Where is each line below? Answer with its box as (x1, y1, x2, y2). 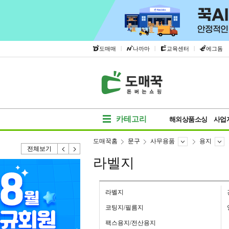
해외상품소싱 (169, 116, 208, 123)
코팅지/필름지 (105, 204, 144, 211)
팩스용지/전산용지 (105, 219, 156, 226)
